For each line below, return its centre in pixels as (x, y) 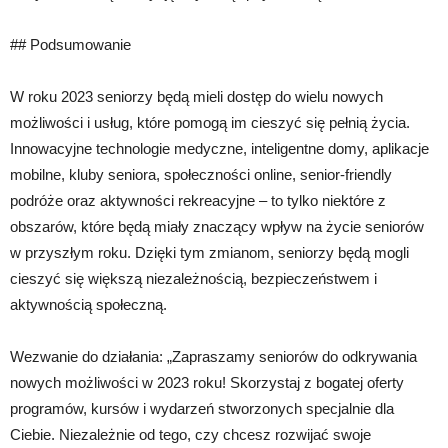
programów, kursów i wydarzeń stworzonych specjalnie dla (202, 409)
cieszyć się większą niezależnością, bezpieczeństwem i (193, 279)
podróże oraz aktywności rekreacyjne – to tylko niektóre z (198, 201)
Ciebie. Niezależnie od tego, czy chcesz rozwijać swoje (190, 435)
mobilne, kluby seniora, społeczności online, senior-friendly (201, 175)
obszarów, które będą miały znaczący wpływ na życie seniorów (217, 227)
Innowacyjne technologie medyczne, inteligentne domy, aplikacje (219, 149)
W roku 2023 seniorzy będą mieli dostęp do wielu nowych (196, 97)
